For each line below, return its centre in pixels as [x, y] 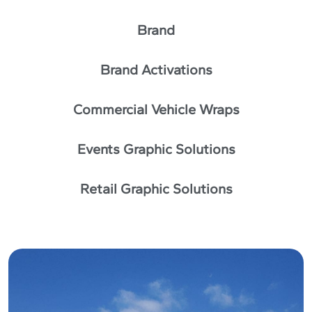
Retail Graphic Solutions [156, 189]
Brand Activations [156, 70]
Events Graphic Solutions [156, 149]
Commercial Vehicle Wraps [156, 110]
